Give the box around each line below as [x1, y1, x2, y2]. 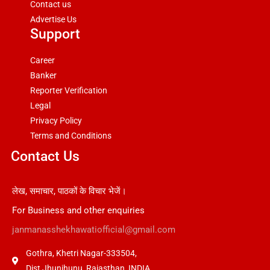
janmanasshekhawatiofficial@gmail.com [12, 224, 175, 235]
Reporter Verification [30, 85, 107, 95]
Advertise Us [30, 14, 77, 24]
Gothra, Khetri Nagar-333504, [25, 248, 137, 258]
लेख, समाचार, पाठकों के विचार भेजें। [12, 185, 127, 196]
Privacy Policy [30, 115, 82, 125]
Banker [30, 70, 57, 80]
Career [30, 55, 55, 65]
